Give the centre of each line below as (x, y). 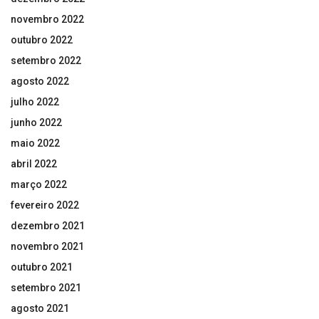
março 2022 (39, 184)
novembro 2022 (47, 19)
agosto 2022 (40, 81)
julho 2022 (35, 101)
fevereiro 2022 (45, 205)
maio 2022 (35, 143)
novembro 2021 (47, 246)
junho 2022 (36, 122)
